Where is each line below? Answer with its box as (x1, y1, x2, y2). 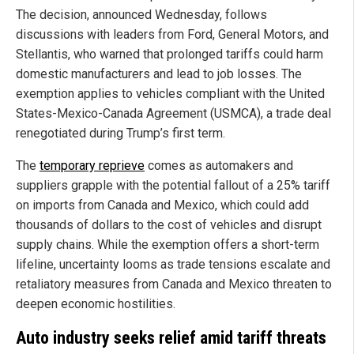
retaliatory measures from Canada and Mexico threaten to (16, 277, 332, 292)
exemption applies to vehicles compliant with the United (16, 86, 325, 102)
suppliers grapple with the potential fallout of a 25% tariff (16, 178, 330, 194)
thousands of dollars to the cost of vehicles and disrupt (16, 217, 322, 233)
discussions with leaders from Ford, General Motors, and (16, 27, 329, 43)
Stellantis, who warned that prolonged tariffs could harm (16, 47, 323, 62)
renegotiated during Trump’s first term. (16, 126, 225, 141)
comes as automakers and (145, 158, 293, 174)
